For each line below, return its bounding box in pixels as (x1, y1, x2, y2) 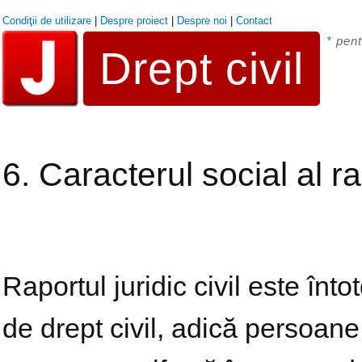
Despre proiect (99, 15, 168, 27)
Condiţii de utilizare (2, 15, 91, 27)
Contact (235, 15, 272, 27)
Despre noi (176, 15, 227, 27)
